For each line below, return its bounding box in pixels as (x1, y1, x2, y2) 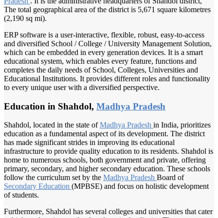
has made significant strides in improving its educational (4, 138, 175, 147)
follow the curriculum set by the (4, 173, 103, 182)
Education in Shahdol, (4, 101, 96, 111)
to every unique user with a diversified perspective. (4, 83, 160, 91)
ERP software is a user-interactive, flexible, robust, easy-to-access (4, 30, 204, 39)
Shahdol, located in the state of (4, 121, 100, 129)
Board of (157, 173, 184, 182)
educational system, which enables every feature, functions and (4, 56, 197, 65)
